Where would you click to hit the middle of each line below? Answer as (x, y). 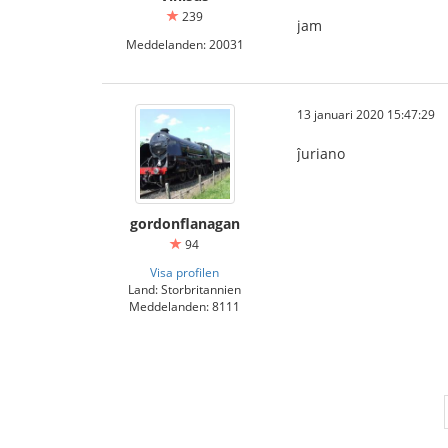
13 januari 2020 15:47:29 (366, 114)
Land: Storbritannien (184, 289)
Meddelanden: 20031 (184, 44)
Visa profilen (184, 272)
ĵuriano (321, 153)
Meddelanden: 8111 (184, 306)
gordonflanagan (184, 223)
